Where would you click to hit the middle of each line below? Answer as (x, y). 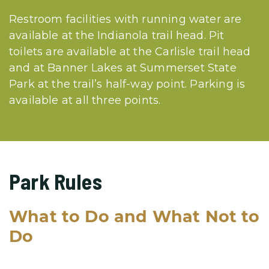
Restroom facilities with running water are (125, 19)
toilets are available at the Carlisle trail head (130, 51)
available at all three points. (85, 100)
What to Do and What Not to (134, 216)
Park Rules (56, 181)
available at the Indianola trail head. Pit (117, 35)
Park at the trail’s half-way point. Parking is (127, 84)
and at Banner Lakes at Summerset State (123, 68)
